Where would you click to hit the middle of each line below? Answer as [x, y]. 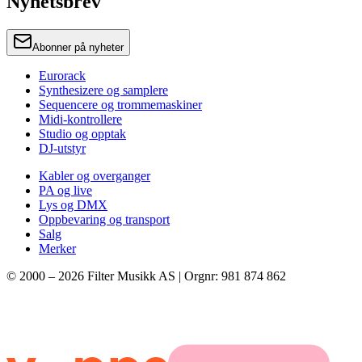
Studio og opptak [82, 134]
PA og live [65, 191]
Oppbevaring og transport [104, 220]
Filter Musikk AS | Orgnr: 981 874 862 [185, 276]
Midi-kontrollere [80, 120]
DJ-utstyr [62, 149]
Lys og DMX [73, 205]
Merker [57, 249]
